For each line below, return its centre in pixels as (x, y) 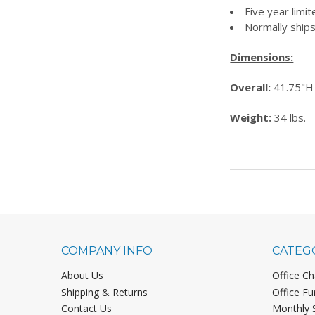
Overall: (251, 87)
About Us (82, 275)
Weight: (251, 117)
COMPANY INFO (107, 250)
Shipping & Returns (104, 292)
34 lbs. (289, 117)
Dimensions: (262, 57)
